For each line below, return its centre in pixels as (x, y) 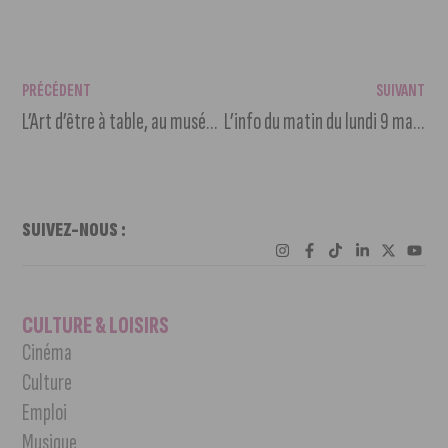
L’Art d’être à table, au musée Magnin (212, 121)
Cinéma (47, 353)
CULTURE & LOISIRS (96, 326)
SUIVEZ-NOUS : (74, 229)
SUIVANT (400, 90)
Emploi (45, 413)
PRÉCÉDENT (57, 90)
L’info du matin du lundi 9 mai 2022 (418, 121)
